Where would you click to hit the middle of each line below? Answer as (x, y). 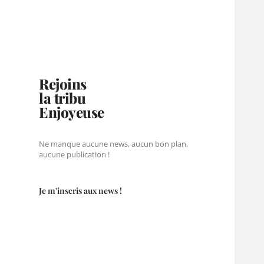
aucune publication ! (75, 155)
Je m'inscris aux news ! (81, 191)
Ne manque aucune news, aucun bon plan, (114, 144)
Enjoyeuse (72, 112)
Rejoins (63, 84)
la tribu (62, 98)
